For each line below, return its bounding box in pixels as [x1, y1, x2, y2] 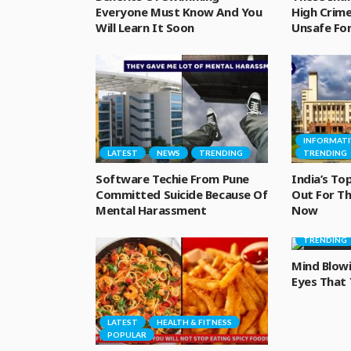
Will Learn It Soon [96, 20, 194, 35]
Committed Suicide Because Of [96, 186, 268, 202]
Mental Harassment [96, 201, 207, 218]
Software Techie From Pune [96, 170, 249, 186]
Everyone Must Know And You [96, 4, 262, 20]
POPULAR [107, 330, 147, 339]
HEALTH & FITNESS [157, 317, 232, 327]
